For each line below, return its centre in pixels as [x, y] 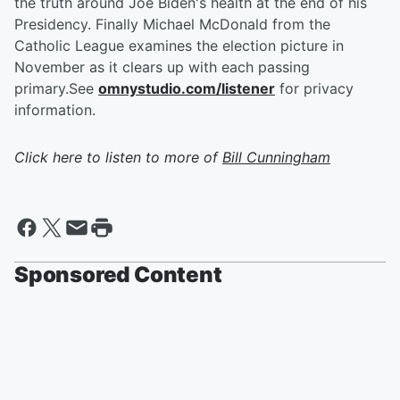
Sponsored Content [118, 275]
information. [55, 110]
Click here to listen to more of [118, 157]
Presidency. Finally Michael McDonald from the [172, 24]
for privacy [314, 88]
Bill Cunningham [276, 157]
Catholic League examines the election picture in [179, 46]
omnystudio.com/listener [187, 88]
